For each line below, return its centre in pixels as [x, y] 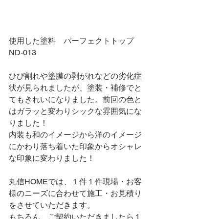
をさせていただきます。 [52, 205]
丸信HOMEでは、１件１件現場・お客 [75, 181]
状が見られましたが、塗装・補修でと [75, 88]
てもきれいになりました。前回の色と [75, 99]
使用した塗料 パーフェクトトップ [75, 41]
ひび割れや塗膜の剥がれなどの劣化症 [75, 76]
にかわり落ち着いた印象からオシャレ [75, 146]
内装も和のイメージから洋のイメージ [75, 134]
